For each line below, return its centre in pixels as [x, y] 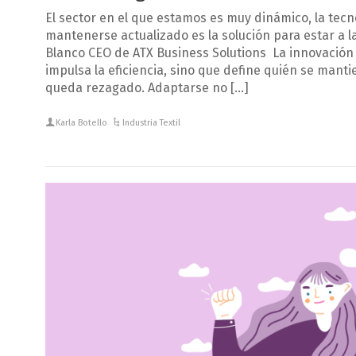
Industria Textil [152, 122]
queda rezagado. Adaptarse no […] [147, 87]
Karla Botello [82, 122]
